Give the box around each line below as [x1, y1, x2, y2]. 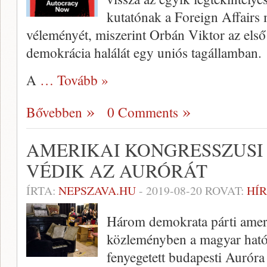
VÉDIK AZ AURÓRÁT [26, 158, 207, 184]
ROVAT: [202, 182, 247, 199]
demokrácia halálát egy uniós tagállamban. [26, 43, 262, 63]
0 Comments [107, 103, 178, 122]
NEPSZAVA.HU [58, 182, 136, 199]
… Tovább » [40, 70, 108, 90]
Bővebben [26, 103, 82, 122]
